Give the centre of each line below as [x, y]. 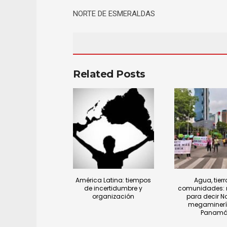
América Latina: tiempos [113, 180]
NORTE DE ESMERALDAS [114, 13]
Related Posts [109, 74]
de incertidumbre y [113, 188]
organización [113, 197]
